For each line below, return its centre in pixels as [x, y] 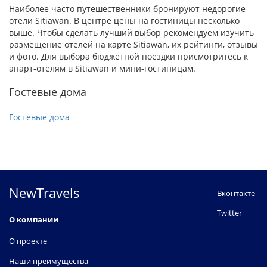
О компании [34, 219]
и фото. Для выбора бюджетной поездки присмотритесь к [128, 56]
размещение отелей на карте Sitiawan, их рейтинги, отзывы [133, 44]
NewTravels [44, 193]
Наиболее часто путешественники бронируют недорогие [127, 8]
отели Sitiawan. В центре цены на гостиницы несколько [124, 20]
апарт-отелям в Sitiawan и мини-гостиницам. [102, 68]
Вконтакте [236, 193]
